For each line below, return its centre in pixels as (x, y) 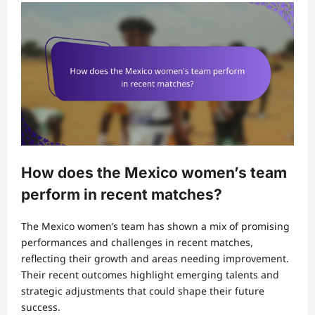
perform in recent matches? (122, 195)
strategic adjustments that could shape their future (143, 290)
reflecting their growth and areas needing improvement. (155, 258)
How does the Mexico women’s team (154, 173)
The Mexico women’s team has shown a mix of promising (155, 226)
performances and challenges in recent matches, (137, 242)
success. (41, 307)
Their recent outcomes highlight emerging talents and (150, 274)
